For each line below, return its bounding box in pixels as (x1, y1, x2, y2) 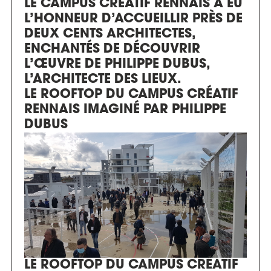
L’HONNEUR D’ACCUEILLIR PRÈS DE (24, 13, 243, 25)
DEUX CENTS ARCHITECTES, (24, 28, 195, 41)
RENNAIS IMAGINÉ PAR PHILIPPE (24, 103, 226, 116)
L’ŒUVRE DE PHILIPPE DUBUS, (24, 58, 210, 71)
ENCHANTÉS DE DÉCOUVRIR (24, 43, 200, 56)
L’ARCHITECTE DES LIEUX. (24, 73, 181, 86)
